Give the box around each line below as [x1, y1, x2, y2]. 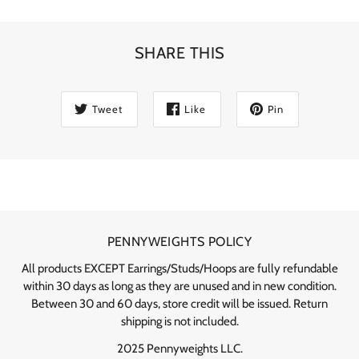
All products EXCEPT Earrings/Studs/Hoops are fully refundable [21, 260, 338, 276]
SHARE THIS [134, 42, 225, 63]
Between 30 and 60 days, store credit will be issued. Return [31, 296, 328, 311]
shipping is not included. [120, 313, 239, 329]
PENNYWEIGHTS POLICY [107, 233, 252, 249]
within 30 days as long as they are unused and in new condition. [22, 278, 337, 293]
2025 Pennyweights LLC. [116, 341, 243, 356]
